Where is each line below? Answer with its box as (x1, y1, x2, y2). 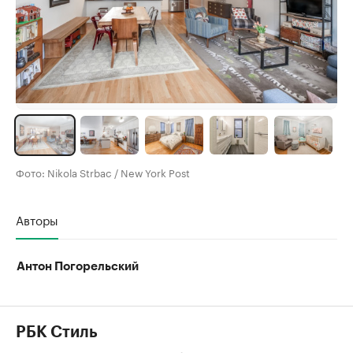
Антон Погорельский (17, 260, 139, 273)
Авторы (16, 209, 58, 229)
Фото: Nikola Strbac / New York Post (16, 163, 190, 180)
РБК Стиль (16, 324, 98, 340)
